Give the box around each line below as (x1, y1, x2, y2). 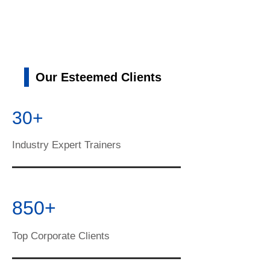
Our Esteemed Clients (36, 71, 162, 84)
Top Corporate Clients (12, 230, 110, 242)
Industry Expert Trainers (12, 139, 121, 151)
